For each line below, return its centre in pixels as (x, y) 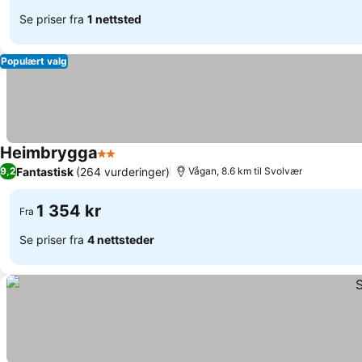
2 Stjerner (127, 162)
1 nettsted (114, 19)
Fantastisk (45, 171)
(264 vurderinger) (123, 171)
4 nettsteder (121, 239)
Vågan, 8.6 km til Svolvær (245, 171)
